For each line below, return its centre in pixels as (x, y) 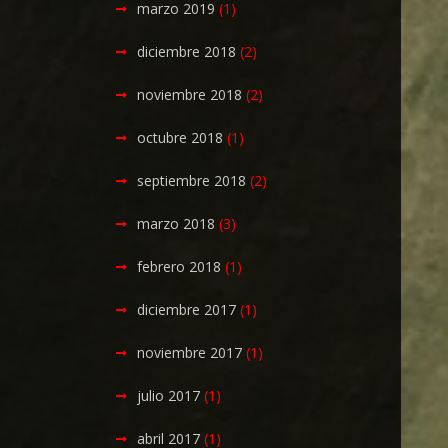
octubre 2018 (180, 137)
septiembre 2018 (192, 180)
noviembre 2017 (190, 352)
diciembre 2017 (187, 309)
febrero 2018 (179, 266)
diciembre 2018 (187, 51)
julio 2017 (169, 395)
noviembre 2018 (190, 94)
